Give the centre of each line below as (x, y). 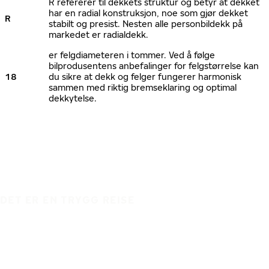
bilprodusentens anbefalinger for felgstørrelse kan (154, 66)
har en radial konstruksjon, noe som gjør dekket (148, 13)
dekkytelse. (73, 98)
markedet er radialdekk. (98, 35)
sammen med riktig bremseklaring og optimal (143, 87)
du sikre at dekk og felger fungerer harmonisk (145, 77)
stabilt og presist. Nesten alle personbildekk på (146, 24)
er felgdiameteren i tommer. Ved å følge (132, 55)
